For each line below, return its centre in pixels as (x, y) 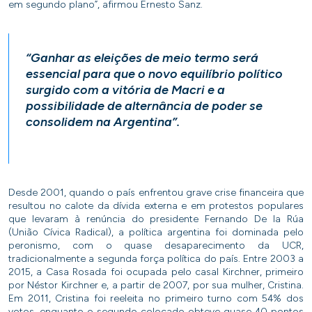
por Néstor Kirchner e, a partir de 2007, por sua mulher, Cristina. (156, 286)
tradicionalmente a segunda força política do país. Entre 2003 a (156, 259)
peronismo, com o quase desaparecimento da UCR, (156, 246)
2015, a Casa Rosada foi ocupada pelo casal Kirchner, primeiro (156, 272)
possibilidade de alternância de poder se (144, 106)
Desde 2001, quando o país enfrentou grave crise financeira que (156, 193)
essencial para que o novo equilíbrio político (154, 74)
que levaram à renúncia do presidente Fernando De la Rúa (156, 219)
